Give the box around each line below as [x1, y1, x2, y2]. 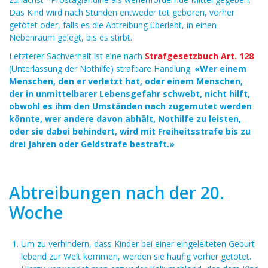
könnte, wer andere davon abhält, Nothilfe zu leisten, [9, 113, 241, 124]
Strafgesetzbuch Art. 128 [145, 50, 254, 62]
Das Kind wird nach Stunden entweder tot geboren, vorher [9, 7, 234, 18]
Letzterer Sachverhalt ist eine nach [9, 50, 145, 62]
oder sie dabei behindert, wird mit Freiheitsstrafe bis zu [9, 126, 251, 137]
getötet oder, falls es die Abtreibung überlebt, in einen [9, 19, 217, 31]
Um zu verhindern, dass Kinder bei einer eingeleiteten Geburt [21, 238, 255, 249]
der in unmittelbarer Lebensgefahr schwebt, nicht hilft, [9, 88, 250, 99]
